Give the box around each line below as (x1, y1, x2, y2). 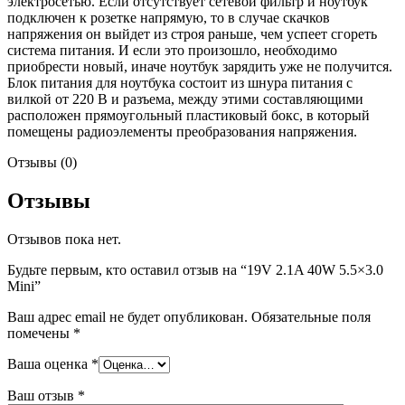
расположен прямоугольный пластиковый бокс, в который (7, 107, 370, 123)
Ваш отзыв (7, 387, 78, 403)
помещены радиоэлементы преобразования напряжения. (7, 123, 357, 139)
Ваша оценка (7, 355, 91, 372)
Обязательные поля (251, 308, 371, 325)
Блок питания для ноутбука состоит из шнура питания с (7, 74, 353, 90)
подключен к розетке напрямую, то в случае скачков (7, 9, 330, 25)
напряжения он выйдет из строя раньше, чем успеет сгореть (7, 25, 377, 42)
